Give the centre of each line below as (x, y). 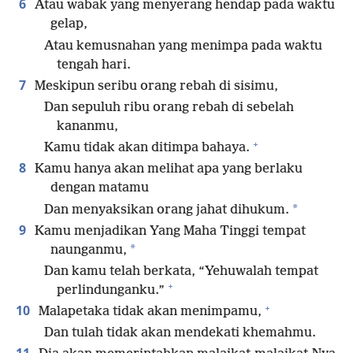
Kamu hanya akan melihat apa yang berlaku (167, 169)
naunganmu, (89, 250)
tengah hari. (94, 65)
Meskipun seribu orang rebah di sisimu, (155, 86)
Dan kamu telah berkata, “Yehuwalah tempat (181, 271)
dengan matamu (100, 188)
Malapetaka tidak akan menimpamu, (149, 312)
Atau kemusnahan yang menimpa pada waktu (183, 46)
